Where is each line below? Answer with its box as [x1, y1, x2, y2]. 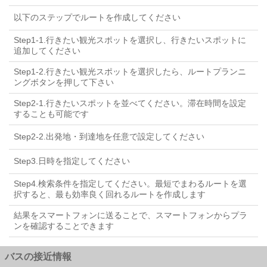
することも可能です [14, 109, 89, 119]
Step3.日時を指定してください [14, 156, 130, 166]
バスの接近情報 [5, 252, 72, 262]
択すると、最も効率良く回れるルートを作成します [14, 190, 206, 199]
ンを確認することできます [14, 221, 114, 231]
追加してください [14, 46, 80, 55]
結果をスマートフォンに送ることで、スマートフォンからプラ [14, 210, 247, 220]
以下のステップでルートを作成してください [14, 13, 181, 22]
